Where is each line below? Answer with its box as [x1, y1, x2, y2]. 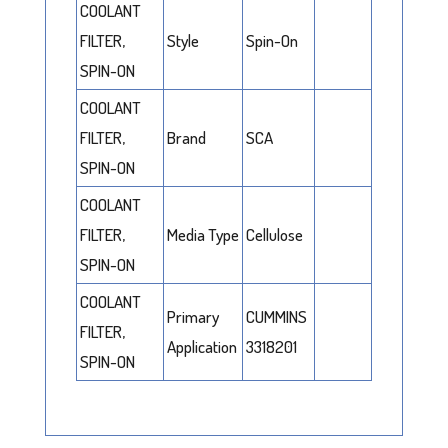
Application [166, 335, 237, 357]
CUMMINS [245, 305, 307, 327]
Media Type [166, 223, 239, 245]
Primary [166, 305, 219, 327]
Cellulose [245, 223, 303, 245]
